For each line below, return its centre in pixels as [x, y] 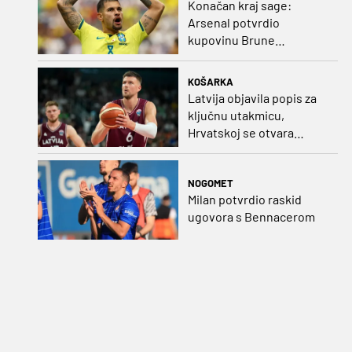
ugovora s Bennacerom [251, 216]
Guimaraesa [220, 57]
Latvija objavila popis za [252, 97]
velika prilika [222, 149]
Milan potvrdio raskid [244, 199]
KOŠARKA [210, 81]
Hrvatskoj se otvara [240, 132]
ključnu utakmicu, [236, 115]
